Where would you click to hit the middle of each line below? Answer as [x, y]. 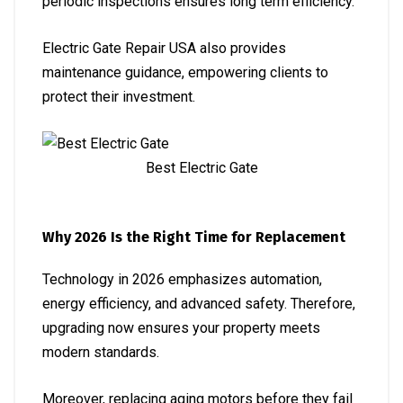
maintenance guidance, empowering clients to [185, 72]
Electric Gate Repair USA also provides [164, 48]
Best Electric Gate [201, 168]
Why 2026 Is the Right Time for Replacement [194, 237]
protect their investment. [119, 97]
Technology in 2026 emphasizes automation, [182, 279]
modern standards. [101, 352]
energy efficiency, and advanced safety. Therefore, [199, 304]
